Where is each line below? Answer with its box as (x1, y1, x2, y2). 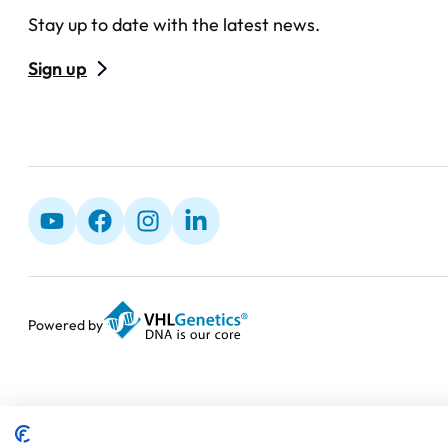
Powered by (28, 315, 103, 334)
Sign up (28, 56, 87, 80)
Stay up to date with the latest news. (28, 12, 320, 36)
